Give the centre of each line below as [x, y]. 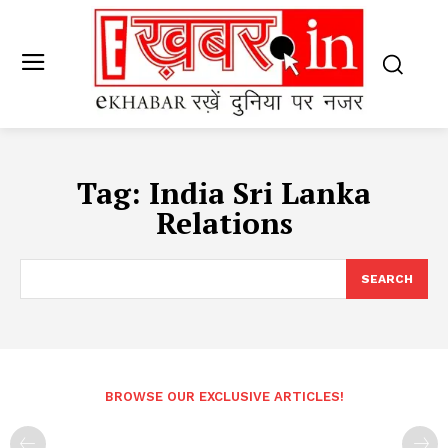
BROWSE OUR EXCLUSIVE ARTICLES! [224, 397]
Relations [224, 223]
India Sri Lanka [260, 193]
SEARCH [387, 279]
